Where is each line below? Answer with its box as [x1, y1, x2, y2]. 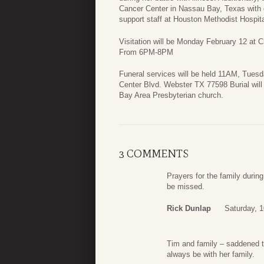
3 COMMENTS [119, 147, 189, 160]
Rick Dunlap [167, 204, 211, 213]
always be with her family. [167, 250, 255, 259]
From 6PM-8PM [119, 47, 173, 57]
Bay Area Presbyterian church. [119, 91, 223, 100]
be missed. [167, 181, 204, 191]
